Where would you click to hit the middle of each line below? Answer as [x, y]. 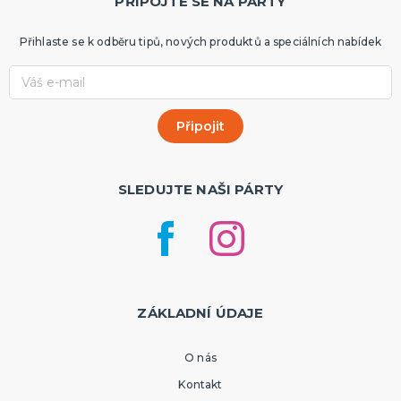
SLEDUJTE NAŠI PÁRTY [200, 190]
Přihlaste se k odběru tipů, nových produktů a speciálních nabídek [200, 42]
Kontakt [200, 385]
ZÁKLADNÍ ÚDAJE [200, 313]
